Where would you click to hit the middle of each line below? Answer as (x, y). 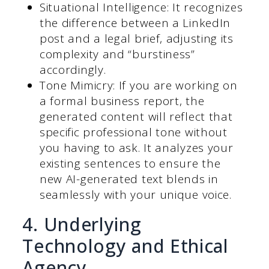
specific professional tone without (133, 132)
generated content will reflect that (136, 117)
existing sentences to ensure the (130, 164)
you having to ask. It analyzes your (136, 148)
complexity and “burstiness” (117, 54)
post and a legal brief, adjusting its (136, 39)
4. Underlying (82, 225)
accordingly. (73, 70)
